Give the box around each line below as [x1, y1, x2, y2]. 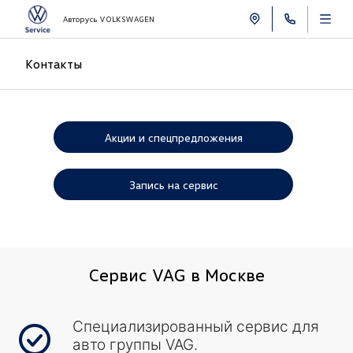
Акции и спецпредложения [104, 130, 243, 144]
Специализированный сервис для [72, 318, 319, 336]
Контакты [25, 56, 82, 72]
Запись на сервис [128, 177, 218, 191]
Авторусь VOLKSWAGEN [63, 13, 154, 24]
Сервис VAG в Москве [88, 264, 265, 285]
